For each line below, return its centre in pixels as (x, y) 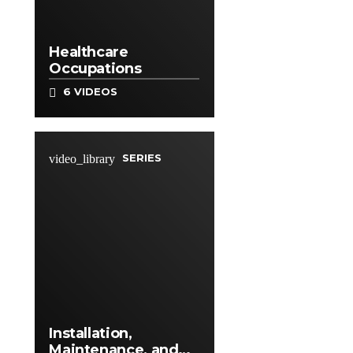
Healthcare (89, 52)
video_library (82, 158)
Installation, (91, 334)
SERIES (141, 157)
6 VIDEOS (89, 92)
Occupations (95, 68)
